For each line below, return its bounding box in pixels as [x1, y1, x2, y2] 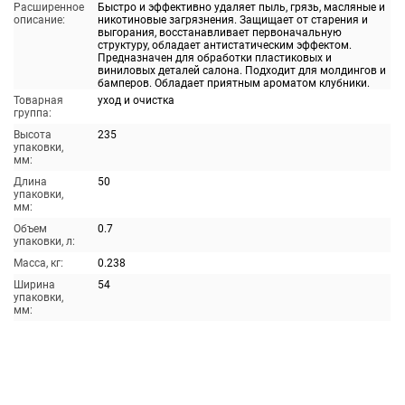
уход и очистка [97, 94, 174, 107]
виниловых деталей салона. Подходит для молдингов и [97, 64, 386, 77]
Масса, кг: [13, 257, 63, 269]
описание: [13, 14, 65, 26]
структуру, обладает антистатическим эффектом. [97, 39, 352, 52]
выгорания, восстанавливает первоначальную [97, 26, 342, 39]
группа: [13, 107, 52, 119]
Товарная [13, 94, 63, 107]
